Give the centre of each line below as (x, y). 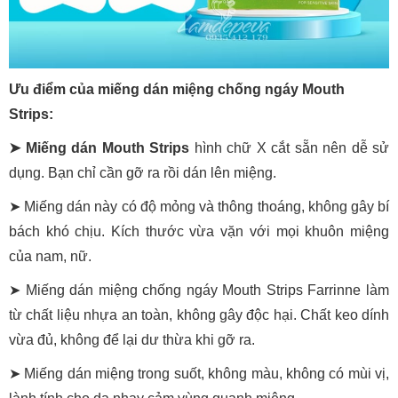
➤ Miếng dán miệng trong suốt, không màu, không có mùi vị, (199, 373)
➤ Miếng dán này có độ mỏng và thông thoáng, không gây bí (199, 206)
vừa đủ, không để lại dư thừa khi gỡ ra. (132, 339)
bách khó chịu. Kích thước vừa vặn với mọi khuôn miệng (199, 231)
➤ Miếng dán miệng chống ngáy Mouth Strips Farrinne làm (199, 290)
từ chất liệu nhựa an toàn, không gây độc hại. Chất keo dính (199, 314)
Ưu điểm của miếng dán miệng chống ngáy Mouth (177, 89)
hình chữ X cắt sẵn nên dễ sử (289, 147)
